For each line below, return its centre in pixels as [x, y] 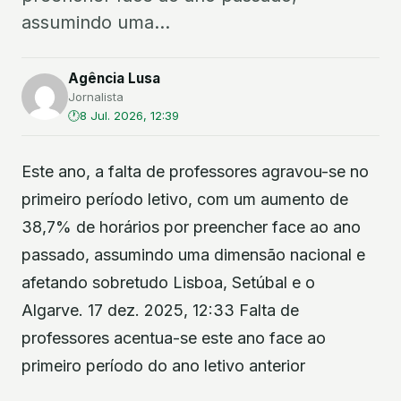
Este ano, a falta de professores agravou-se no [195, 171]
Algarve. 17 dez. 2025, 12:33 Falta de [160, 310]
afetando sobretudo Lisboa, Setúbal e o [168, 282]
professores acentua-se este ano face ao [174, 338]
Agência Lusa [114, 78]
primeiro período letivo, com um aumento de [185, 199]
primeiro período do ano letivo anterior [163, 366]
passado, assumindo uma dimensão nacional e [193, 255]
